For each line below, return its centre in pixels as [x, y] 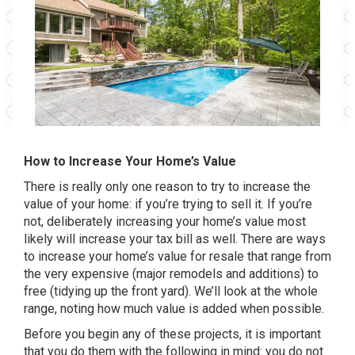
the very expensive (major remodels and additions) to [171, 274]
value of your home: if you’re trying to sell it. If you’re [168, 204]
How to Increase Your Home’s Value [130, 161]
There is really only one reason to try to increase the [167, 187]
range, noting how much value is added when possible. [174, 309]
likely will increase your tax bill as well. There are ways [175, 239]
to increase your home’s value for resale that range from [177, 256]
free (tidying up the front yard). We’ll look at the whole [171, 291]
